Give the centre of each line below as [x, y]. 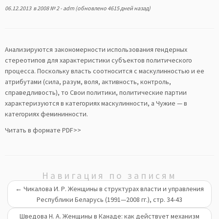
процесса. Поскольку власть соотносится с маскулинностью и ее [105, 71]
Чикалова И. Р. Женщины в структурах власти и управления [113, 189]
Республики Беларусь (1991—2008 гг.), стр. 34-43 [109, 199]
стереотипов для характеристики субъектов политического [99, 60]
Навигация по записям [109, 175]
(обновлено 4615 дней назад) [112, 8]
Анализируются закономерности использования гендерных [96, 49]
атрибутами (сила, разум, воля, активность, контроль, [88, 82]
